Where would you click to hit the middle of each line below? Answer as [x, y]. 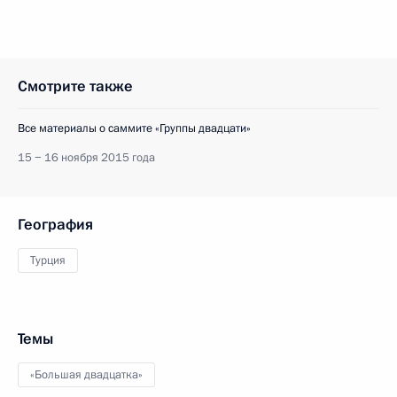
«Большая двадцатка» [86, 375]
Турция [48, 261]
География [55, 225]
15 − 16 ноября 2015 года [86, 158]
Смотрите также [75, 86]
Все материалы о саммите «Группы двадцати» [134, 128]
